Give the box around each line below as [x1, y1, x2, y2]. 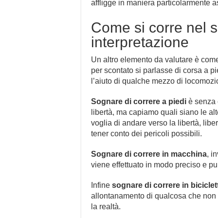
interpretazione [91, 34, 189, 50]
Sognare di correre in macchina [91, 149, 207, 158]
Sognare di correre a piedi [91, 97, 186, 106]
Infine [91, 181, 112, 189]
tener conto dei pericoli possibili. [91, 129, 202, 138]
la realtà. [91, 202, 121, 211]
